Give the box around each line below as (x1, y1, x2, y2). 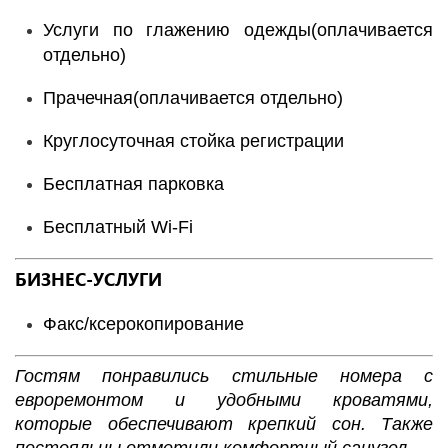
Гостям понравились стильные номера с (15, 366, 433, 386)
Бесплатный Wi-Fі (43, 217, 193, 237)
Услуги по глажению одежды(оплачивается (43, 20, 433, 40)
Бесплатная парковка (43, 174, 224, 194)
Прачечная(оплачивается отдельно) (43, 88, 343, 108)
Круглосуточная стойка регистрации (43, 131, 344, 151)
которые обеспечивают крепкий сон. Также (15, 414, 433, 434)
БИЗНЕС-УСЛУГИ (15, 266, 162, 291)
